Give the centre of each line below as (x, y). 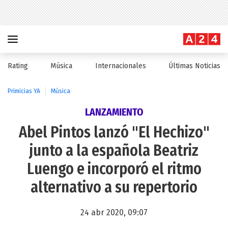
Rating (18, 66)
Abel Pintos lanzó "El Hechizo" (114, 132)
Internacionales (120, 66)
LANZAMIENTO (114, 112)
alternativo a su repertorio (114, 187)
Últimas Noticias (194, 66)
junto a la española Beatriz (114, 151)
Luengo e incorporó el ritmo (114, 169)
